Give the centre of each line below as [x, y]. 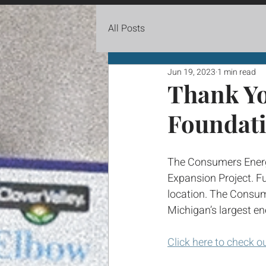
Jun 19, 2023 [191, 72]
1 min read [237, 72]
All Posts [126, 28]
